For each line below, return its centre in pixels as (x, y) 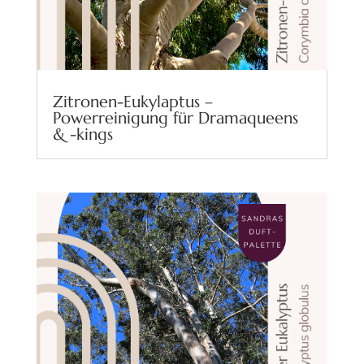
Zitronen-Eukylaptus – (132, 102)
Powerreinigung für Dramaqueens (175, 119)
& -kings (82, 135)
